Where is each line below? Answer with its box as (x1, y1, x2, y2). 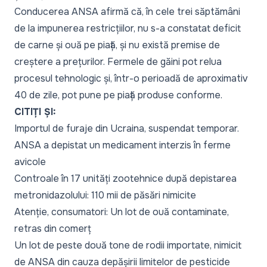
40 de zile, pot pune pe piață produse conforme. (14, 88, 222, 101)
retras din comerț (14, 222, 91, 235)
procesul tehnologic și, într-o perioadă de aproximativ (14, 72, 248, 85)
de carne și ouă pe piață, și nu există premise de (14, 38, 220, 51)
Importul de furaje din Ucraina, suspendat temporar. (14, 122, 239, 135)
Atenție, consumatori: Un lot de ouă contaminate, (14, 205, 229, 218)
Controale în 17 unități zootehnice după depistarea (14, 172, 237, 185)
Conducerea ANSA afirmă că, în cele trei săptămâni (14, 5, 240, 18)
